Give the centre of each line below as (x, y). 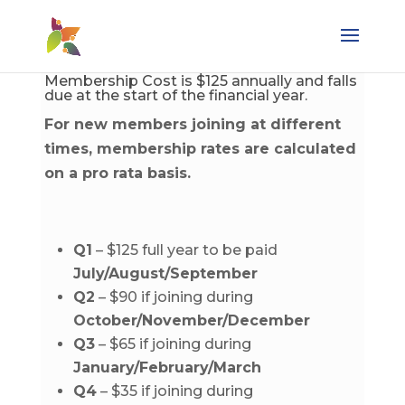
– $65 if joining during (173, 344)
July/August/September (165, 273)
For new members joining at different (192, 124)
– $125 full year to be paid (184, 250)
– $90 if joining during (174, 297)
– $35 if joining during (174, 391)
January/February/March (167, 367)
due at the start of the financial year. (175, 95)
